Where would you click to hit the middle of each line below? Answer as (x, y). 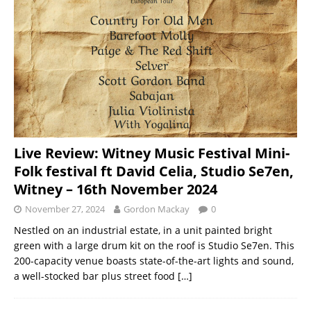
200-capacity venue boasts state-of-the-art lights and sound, (154, 260)
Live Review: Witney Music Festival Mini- (152, 153)
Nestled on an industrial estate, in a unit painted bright (143, 230)
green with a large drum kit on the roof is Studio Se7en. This (154, 245)
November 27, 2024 (65, 209)
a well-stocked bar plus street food (96, 276)
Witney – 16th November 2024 (116, 189)
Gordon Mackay (157, 209)
